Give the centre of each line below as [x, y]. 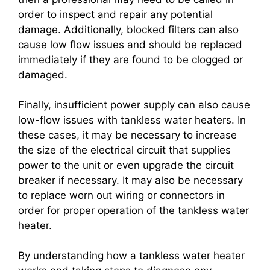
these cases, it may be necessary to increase [127, 135]
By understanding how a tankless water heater [131, 256]
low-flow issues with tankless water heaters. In [132, 120]
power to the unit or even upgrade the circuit [126, 165]
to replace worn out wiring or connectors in [121, 196]
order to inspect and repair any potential [115, 15]
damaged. [43, 75]
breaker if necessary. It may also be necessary [130, 181]
